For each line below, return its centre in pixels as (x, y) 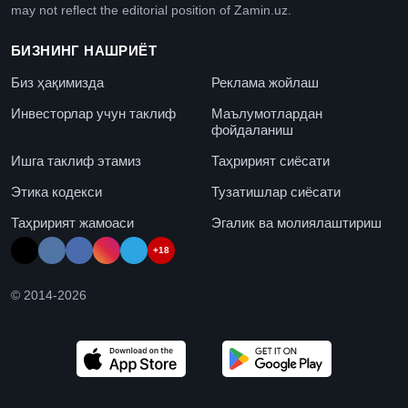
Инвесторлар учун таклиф (93, 113)
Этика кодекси (56, 191)
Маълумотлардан (267, 113)
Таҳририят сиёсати (270, 160)
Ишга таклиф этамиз (76, 160)
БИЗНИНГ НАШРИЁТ (84, 50)
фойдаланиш (252, 129)
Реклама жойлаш (265, 82)
